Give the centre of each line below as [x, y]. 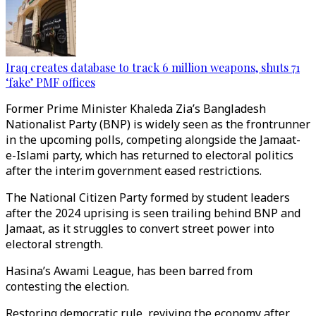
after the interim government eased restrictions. [134, 171]
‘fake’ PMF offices [50, 82]
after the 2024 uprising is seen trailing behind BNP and [153, 213]
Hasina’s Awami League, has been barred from [129, 271]
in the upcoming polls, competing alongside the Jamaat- [153, 140]
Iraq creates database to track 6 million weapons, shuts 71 [153, 67]
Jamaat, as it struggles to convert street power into [140, 229]
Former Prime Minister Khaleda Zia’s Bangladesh [136, 109]
